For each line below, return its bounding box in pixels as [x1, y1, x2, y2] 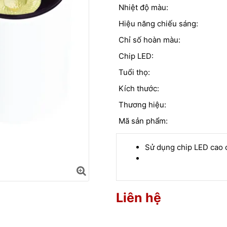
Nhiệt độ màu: [119, 3, 168, 13]
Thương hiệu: [119, 100, 166, 110]
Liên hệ [116, 190, 161, 206]
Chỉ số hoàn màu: [119, 35, 180, 45]
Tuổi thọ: [119, 67, 150, 78]
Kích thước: [119, 84, 159, 94]
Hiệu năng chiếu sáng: [119, 19, 198, 29]
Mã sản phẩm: [119, 116, 168, 126]
